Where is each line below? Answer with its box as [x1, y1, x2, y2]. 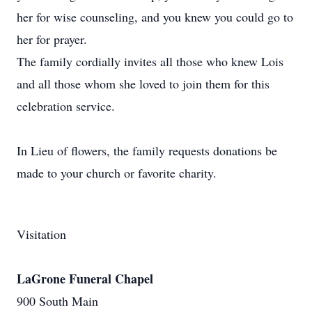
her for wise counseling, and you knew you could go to [17, 8, 293, 25]
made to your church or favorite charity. [17, 164, 217, 181]
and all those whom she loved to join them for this [17, 75, 270, 92]
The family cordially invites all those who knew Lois [17, 53, 283, 70]
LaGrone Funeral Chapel [17, 270, 153, 288]
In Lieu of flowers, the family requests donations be [17, 142, 277, 159]
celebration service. [17, 97, 115, 114]
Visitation [17, 226, 66, 242]
